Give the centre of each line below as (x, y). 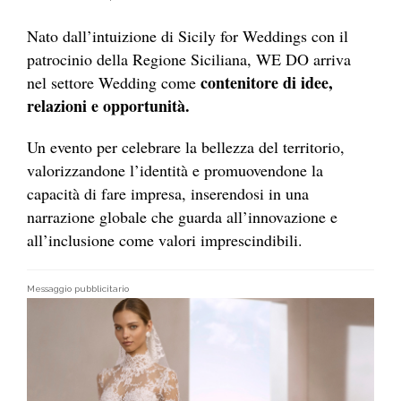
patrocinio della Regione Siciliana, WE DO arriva (189, 60)
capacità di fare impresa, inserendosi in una (168, 194)
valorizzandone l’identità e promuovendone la (175, 171)
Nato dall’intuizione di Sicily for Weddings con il (188, 36)
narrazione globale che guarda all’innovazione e (182, 217)
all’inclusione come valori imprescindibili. (165, 240)
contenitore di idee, (267, 83)
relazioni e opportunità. (108, 106)
